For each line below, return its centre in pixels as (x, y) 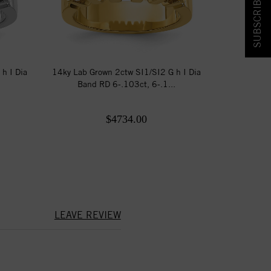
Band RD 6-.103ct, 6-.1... (127, 84)
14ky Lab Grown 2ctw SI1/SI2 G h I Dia (127, 72)
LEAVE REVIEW (87, 215)
